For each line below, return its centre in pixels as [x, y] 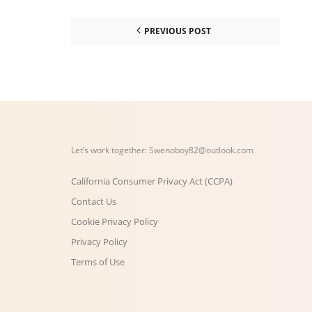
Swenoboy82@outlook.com [201, 150]
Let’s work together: [110, 150]
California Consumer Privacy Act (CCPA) [152, 181]
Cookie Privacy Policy [115, 221]
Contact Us [94, 201]
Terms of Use [98, 262]
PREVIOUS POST [178, 31]
